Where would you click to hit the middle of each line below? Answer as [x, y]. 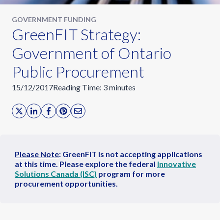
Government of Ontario [92, 53]
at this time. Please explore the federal [86, 164]
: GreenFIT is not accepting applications [131, 154]
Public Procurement [78, 71]
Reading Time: [77, 87]
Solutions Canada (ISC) [56, 174]
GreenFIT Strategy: [76, 34]
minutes [122, 87]
